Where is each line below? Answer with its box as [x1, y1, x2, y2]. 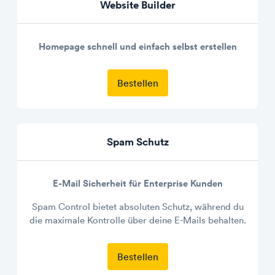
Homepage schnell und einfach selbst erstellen [38, 40, 237, 53]
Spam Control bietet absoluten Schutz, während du [31, 201, 244, 212]
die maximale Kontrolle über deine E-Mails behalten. [29, 214, 246, 226]
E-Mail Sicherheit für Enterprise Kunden [52, 177, 223, 190]
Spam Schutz [106, 135, 169, 149]
